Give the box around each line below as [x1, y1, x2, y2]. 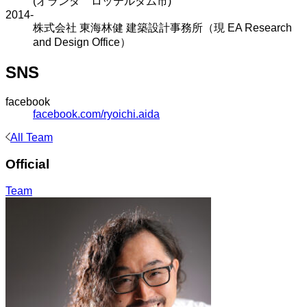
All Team [10, 132, 53, 144]
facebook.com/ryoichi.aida [33, 108, 160, 121]
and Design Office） [33, 36, 131, 48]
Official [5, 157, 49, 172]
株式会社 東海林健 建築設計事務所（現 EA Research [33, 21, 292, 34]
